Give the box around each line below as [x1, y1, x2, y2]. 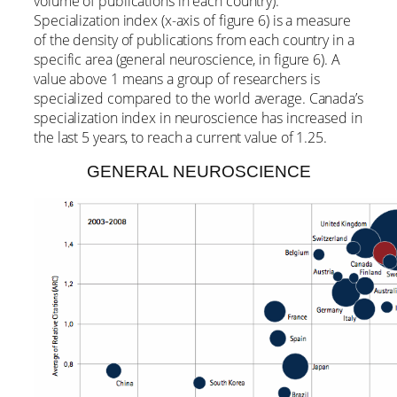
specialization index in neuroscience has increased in [34, 107, 362, 128]
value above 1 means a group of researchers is [34, 68, 320, 89]
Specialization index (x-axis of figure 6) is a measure [34, 10, 351, 30]
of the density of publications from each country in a [34, 29, 354, 50]
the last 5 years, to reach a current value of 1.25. [34, 127, 327, 147]
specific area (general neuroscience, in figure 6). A [34, 49, 340, 69]
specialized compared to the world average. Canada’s [34, 88, 363, 108]
